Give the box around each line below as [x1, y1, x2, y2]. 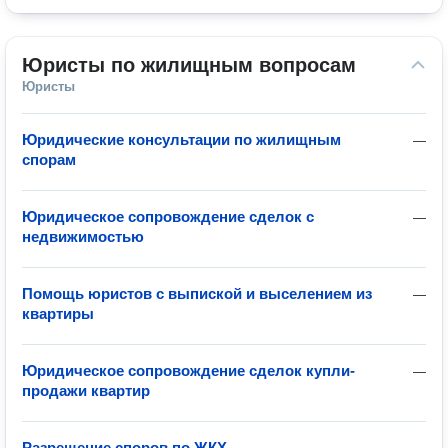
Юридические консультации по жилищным [22, 131, 341, 148]
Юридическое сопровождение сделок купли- [22, 362, 355, 379]
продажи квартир [22, 382, 150, 399]
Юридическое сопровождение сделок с [22, 208, 314, 225]
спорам [22, 151, 76, 168]
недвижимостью [22, 228, 144, 245]
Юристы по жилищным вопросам [22, 54, 356, 76]
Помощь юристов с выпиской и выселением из [22, 285, 372, 302]
